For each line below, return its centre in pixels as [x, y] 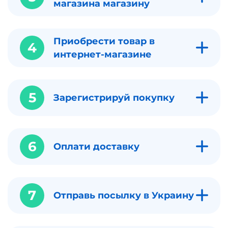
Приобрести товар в [104, 41]
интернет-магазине [103, 54]
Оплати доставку [98, 146]
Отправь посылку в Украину [124, 195]
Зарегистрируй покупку [114, 97]
